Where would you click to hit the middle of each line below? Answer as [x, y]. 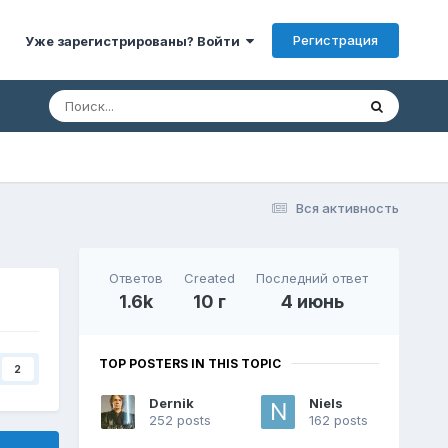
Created [210, 277]
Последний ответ [312, 277]
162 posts [338, 419]
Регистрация [336, 39]
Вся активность [348, 207]
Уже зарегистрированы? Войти [136, 40]
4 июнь [312, 301]
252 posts [179, 419]
